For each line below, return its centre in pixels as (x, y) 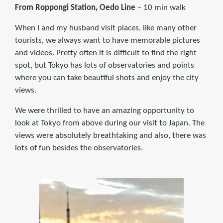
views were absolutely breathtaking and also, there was (111, 135)
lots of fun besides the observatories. (79, 148)
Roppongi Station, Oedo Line (85, 7)
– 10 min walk (161, 7)
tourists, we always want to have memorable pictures (108, 40)
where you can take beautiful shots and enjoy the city (107, 78)
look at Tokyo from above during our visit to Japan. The (110, 123)
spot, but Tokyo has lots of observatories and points (105, 65)
